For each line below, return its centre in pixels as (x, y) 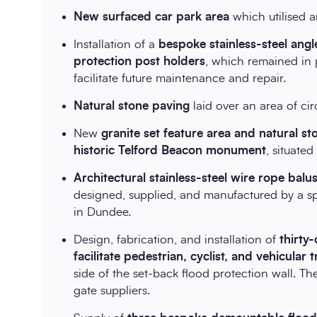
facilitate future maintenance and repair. (180, 79)
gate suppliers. (112, 291)
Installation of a (116, 45)
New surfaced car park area (151, 17)
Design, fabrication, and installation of (177, 240)
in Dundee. (102, 212)
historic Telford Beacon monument (170, 151)
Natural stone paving (133, 106)
